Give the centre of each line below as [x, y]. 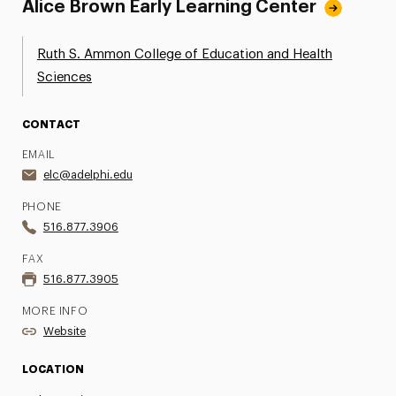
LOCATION [53, 369]
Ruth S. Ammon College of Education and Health [184, 54]
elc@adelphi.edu [88, 175]
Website [64, 331]
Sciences [64, 77]
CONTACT [51, 125]
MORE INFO [55, 311]
